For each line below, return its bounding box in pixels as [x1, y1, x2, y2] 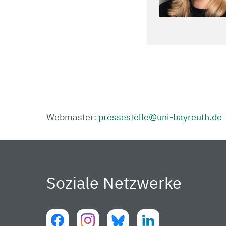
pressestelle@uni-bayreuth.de [98, 110, 222, 123]
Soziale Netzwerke [46, 172, 182, 193]
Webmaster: [46, 110, 96, 123]
